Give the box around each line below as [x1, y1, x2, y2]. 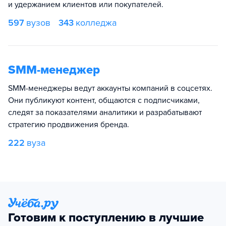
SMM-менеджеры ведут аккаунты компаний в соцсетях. [8, 83, 212, 93]
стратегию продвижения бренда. [8, 120, 129, 130]
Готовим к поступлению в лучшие [8, 210, 204, 225]
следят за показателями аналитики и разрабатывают [8, 107, 202, 118]
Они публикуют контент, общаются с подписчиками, [8, 95, 200, 105]
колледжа [76, 17, 117, 28]
